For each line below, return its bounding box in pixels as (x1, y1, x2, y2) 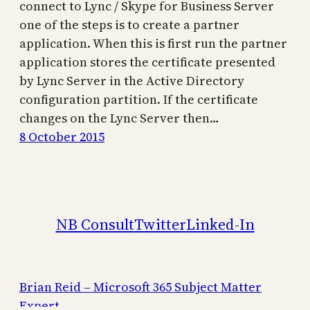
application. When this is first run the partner (19, 34, 287, 52)
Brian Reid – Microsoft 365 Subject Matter (19, 277, 262, 295)
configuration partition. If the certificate (19, 90, 258, 108)
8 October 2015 (19, 127, 104, 145)
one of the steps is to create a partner (19, 15, 239, 33)
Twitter (134, 213, 186, 235)
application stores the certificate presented (19, 53, 275, 71)
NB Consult (55, 213, 134, 235)
